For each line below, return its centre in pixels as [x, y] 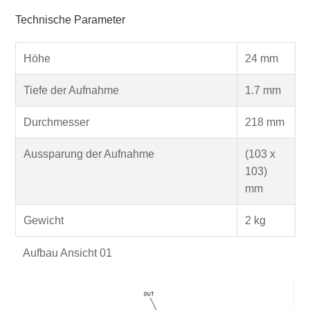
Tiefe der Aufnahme [71, 90]
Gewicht [43, 220]
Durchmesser [56, 122]
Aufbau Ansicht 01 [67, 253]
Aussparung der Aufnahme [89, 154]
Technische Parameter [70, 19]
